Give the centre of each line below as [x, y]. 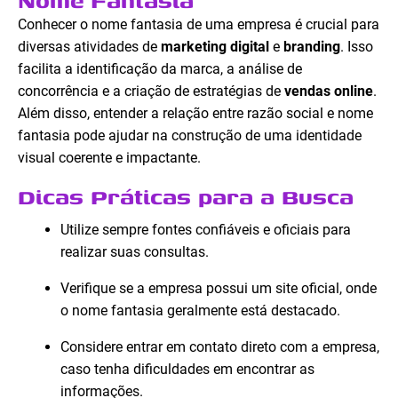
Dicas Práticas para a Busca [186, 197]
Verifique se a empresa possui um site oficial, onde [219, 289]
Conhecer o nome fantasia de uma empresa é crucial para [199, 25]
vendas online [329, 92]
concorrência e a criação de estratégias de [151, 92]
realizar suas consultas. [135, 252]
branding [312, 47]
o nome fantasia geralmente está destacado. [200, 311]
